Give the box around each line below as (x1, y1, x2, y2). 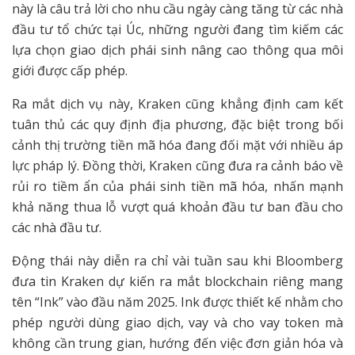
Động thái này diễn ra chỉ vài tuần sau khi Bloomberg (12, 251, 343, 269)
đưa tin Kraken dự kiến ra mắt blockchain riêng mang (12, 272, 343, 290)
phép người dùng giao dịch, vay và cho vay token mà (12, 313, 343, 331)
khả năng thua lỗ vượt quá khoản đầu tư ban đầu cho (12, 197, 343, 216)
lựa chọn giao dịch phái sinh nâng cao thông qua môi (12, 40, 343, 59)
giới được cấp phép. (12, 61, 128, 79)
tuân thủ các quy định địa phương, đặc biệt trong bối (12, 115, 343, 133)
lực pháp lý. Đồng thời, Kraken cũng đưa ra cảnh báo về (12, 156, 343, 174)
